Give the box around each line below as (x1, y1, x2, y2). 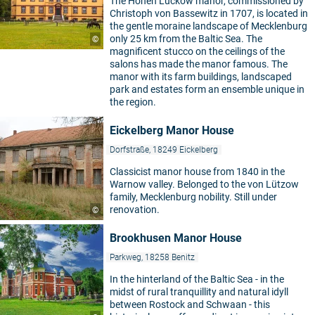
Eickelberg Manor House (110, 124, 234, 137)
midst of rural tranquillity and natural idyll (110, 286, 288, 297)
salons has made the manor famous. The (110, 58, 288, 70)
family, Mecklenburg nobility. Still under (110, 191, 277, 202)
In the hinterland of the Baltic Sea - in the (110, 274, 284, 285)
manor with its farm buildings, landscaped (110, 71, 292, 82)
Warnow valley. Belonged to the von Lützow (110, 179, 299, 190)
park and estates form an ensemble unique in (110, 84, 304, 95)
